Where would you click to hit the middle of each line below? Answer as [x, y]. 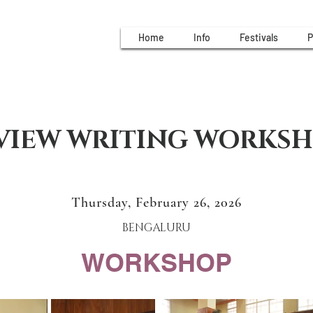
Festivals [259, 37]
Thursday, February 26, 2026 [156, 203]
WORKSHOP [156, 262]
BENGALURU [156, 228]
